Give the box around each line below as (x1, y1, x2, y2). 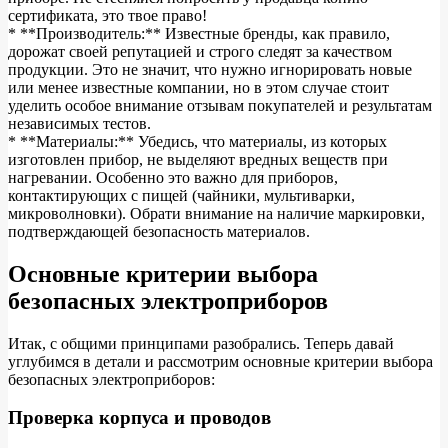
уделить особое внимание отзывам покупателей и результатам (8, 96, 432, 114)
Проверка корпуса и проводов (8, 407, 271, 429)
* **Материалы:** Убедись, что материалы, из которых (8, 132, 387, 150)
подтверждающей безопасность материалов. (8, 222, 310, 240)
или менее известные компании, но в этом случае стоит (8, 78, 389, 96)
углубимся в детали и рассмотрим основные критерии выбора (8, 352, 433, 370)
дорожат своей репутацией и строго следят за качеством (8, 42, 392, 60)
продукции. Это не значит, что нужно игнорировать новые (8, 60, 412, 78)
